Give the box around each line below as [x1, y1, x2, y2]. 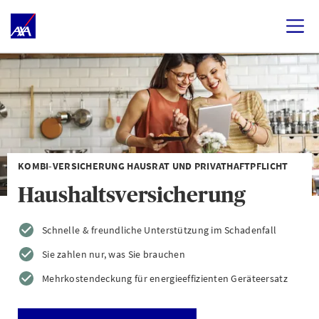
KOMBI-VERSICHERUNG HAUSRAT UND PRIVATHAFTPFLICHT [18, 159, 288, 172]
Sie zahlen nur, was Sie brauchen [42, 248, 185, 261]
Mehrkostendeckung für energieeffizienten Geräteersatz [42, 272, 288, 285]
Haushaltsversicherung [18, 183, 246, 206]
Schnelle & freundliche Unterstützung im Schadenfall [42, 224, 277, 236]
